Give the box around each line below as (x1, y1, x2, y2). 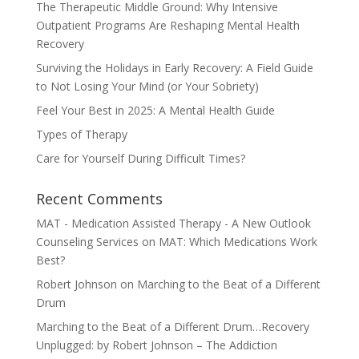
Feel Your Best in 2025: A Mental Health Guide (35, 102, 275, 118)
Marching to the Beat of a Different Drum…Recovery (35, 318, 309, 334)
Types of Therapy (35, 126, 127, 142)
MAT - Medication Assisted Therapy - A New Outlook (35, 215, 311, 231)
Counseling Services (35, 233, 139, 249)
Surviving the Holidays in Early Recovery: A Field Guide (35, 59, 313, 75)
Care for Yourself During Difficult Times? (35, 150, 245, 166)
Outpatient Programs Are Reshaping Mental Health (35, 17, 300, 33)
